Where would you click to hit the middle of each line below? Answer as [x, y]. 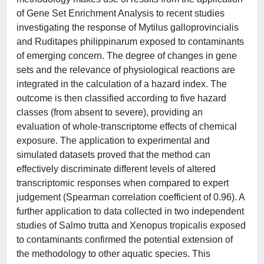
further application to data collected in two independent [130, 211]
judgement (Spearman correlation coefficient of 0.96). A [131, 197]
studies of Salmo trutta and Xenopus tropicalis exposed [131, 225]
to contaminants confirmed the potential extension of [125, 239]
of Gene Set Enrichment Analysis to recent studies [121, 13]
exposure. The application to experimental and [113, 140]
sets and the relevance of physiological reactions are [126, 70]
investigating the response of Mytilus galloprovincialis [128, 27]
